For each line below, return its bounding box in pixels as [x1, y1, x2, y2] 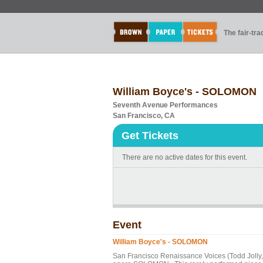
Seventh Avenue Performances [113, 101, 218, 109]
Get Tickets [122, 130, 178, 141]
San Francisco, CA [113, 112, 175, 120]
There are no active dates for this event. [122, 153, 247, 161]
